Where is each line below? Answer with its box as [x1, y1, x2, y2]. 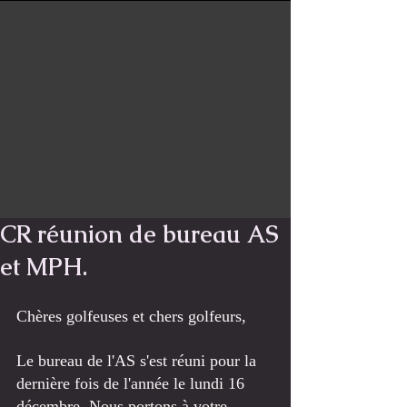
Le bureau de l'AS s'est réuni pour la [16, 352, 261, 370]
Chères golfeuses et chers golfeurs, [16, 307, 251, 325]
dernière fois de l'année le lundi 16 [16, 374, 249, 392]
